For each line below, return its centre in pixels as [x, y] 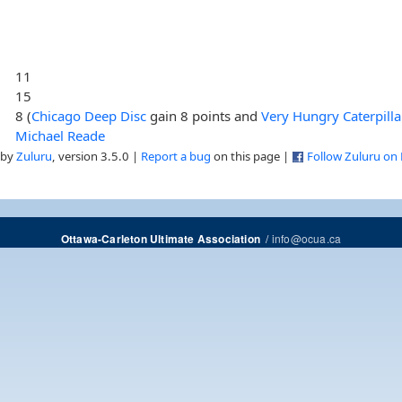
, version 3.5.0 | [96, 156]
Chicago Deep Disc [89, 115]
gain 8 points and [204, 115]
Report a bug [176, 156]
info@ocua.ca [306, 238]
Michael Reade [61, 135]
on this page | [251, 156]
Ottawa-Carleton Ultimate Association [160, 239]
